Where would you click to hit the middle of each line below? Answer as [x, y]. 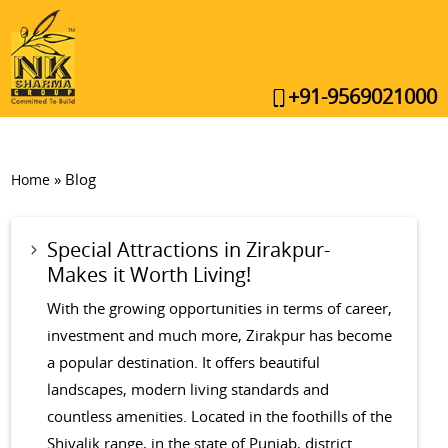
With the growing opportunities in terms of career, [220, 308]
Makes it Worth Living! [149, 274]
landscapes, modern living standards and [188, 389]
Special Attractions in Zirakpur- [189, 249]
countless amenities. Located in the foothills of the [220, 416]
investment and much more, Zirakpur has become [220, 335]
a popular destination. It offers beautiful [184, 362]
